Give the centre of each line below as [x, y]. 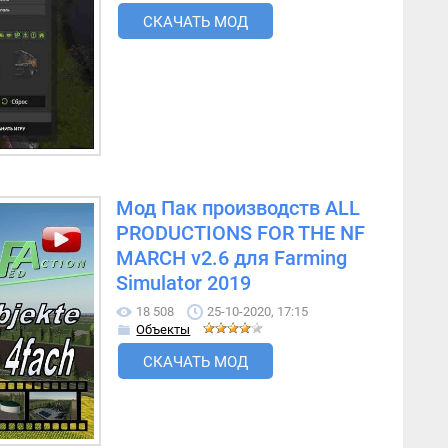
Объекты [163, 330]
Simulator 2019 [184, 284]
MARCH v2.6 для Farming [232, 259]
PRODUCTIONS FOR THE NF [241, 234]
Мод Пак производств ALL [238, 209]
